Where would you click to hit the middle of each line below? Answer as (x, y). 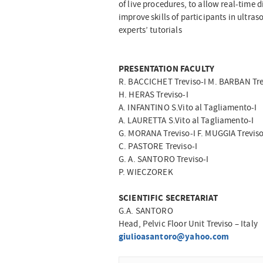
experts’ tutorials (150, 31)
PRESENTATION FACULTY (166, 69)
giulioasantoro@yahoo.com (174, 237)
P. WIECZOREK (146, 173)
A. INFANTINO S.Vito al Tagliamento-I (188, 108)
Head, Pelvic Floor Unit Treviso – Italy (188, 224)
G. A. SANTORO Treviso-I (163, 160)
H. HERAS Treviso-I (153, 95)
